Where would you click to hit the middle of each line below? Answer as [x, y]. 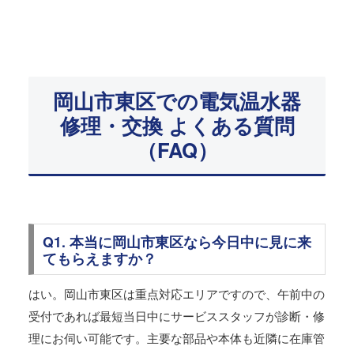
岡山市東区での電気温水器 [177, 100]
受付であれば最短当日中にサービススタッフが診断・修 [177, 316]
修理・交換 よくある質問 [177, 125]
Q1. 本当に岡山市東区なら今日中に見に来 [177, 241]
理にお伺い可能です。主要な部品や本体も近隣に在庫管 [177, 338]
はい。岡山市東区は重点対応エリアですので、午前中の [177, 294]
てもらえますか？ [99, 258]
